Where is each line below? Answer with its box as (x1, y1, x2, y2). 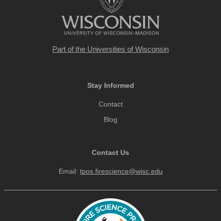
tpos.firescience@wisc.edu (79, 167, 163, 176)
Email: (58, 167, 80, 176)
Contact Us (92, 148, 129, 157)
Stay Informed (87, 81, 134, 90)
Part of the (52, 45, 87, 54)
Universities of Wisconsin (87, 45, 169, 54)
